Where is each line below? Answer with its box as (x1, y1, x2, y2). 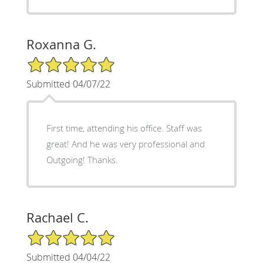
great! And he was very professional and (46, 137, 205, 150)
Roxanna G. (26, 35, 96, 53)
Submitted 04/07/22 (26, 77, 110, 90)
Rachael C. (26, 208, 89, 226)
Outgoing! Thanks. (46, 153, 118, 166)
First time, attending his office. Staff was (46, 122, 202, 134)
